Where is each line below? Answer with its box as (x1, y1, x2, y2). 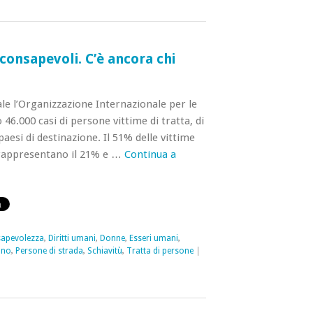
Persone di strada (15, 246, 83, 256)
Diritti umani (48, 233, 96, 243)
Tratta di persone (126, 246, 194, 256)
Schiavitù (87, 246, 122, 256)
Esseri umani (129, 233, 178, 243)
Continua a (124, 148, 176, 161)
